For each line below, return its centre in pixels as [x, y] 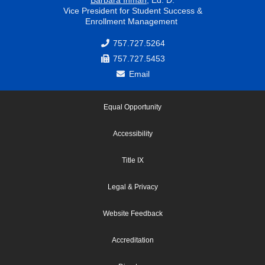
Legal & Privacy [132, 187]
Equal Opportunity [132, 107]
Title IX [132, 160]
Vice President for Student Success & [132, 10]
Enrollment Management [132, 21]
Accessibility [132, 134]
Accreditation [132, 240]
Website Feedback [132, 214]
